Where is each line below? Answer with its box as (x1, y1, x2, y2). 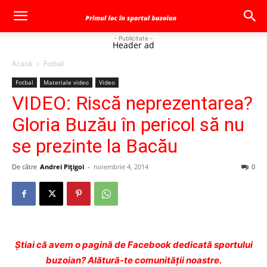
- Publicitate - (114, 35, 153, 42)
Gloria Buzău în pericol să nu (12, 113, 244, 136)
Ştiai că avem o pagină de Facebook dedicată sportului (14, 239, 253, 250)
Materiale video (44, 78, 89, 86)
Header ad (113, 39, 154, 51)
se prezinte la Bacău (12, 135, 178, 157)
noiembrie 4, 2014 (94, 162, 148, 171)
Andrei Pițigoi (40, 162, 84, 171)
